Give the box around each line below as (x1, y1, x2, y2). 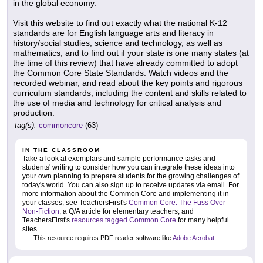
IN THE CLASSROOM (22, 147, 100, 154)
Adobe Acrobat (173, 234, 214, 242)
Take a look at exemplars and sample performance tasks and (22, 154, 215, 163)
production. (13, 108, 55, 118)
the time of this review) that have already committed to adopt (13, 58, 238, 68)
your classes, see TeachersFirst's (22, 198, 129, 207)
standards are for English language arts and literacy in (13, 28, 214, 38)
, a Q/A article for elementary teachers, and (59, 207, 194, 216)
